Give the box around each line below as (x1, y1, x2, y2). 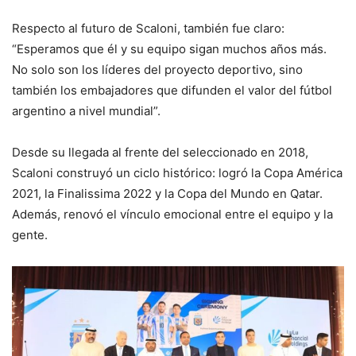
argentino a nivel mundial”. (12, 103, 161, 118)
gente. (12, 226, 48, 242)
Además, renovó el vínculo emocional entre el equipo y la (12, 206, 333, 222)
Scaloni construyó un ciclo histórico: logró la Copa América (12, 164, 342, 180)
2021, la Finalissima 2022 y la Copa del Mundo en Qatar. (12, 185, 323, 201)
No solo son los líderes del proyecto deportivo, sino (12, 61, 303, 77)
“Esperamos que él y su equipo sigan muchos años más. (12, 41, 327, 56)
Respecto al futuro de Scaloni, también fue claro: (12, 20, 284, 36)
